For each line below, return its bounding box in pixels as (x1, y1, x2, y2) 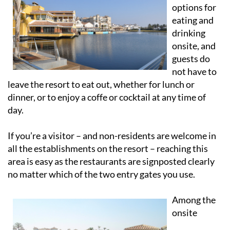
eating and (172, 14, 214, 26)
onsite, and (172, 40, 216, 51)
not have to (172, 65, 217, 77)
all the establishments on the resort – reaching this (8, 142, 208, 154)
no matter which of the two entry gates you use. (8, 168, 195, 180)
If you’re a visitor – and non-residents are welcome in (8, 129, 216, 141)
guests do (172, 52, 210, 64)
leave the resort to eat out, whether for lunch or (8, 78, 195, 90)
